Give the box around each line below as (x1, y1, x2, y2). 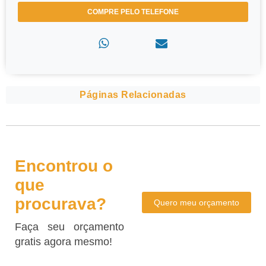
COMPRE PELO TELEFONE (87, 8, 179, 17)
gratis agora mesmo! (15, 236, 112, 248)
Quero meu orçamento (154, 198, 239, 208)
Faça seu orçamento (15, 221, 124, 233)
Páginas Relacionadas (80, 90, 186, 100)
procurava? (15, 195, 106, 214)
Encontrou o (15, 157, 113, 176)
